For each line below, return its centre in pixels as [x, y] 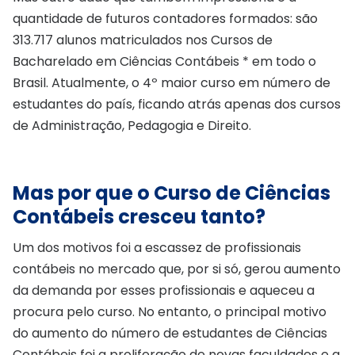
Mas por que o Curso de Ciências [172, 193]
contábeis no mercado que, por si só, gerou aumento [177, 269]
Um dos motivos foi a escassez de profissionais [157, 247]
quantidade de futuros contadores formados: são [165, 18]
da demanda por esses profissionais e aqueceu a [164, 290]
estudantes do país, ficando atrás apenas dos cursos [177, 104]
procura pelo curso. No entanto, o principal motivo [170, 311]
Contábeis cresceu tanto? [139, 216]
